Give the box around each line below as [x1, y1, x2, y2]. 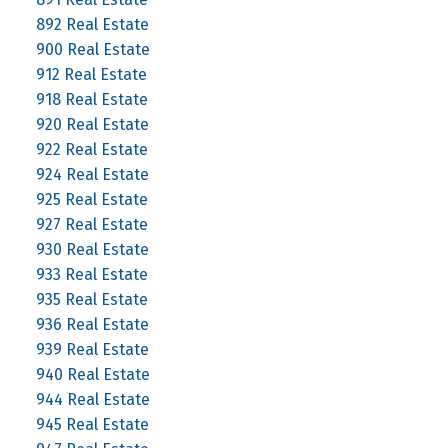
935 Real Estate [35, 289, 148, 309]
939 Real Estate [35, 339, 149, 359]
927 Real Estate [35, 214, 148, 234]
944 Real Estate [35, 389, 150, 409]
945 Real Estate [35, 414, 149, 434]
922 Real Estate [35, 139, 148, 159]
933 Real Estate [35, 264, 148, 284]
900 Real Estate [35, 39, 150, 59]
